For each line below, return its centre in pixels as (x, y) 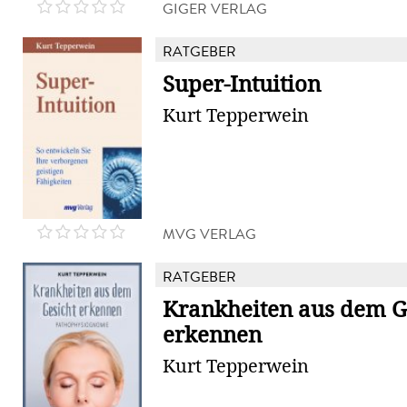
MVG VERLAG (209, 234)
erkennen (212, 335)
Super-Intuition (242, 84)
